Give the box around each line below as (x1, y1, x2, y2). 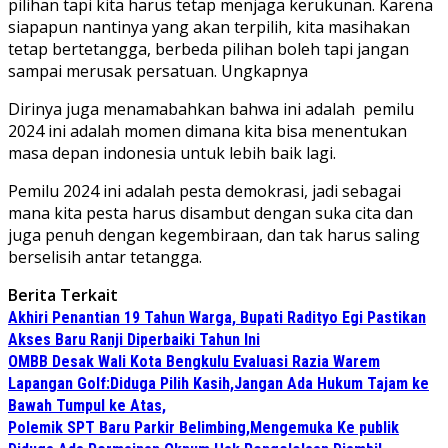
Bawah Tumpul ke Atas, (8, 395, 166, 415)
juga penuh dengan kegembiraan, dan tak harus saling (8, 223, 420, 246)
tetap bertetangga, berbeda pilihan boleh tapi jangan (8, 37, 409, 60)
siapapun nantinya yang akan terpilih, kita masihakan (8, 15, 410, 38)
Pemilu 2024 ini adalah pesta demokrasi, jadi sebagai (8, 179, 401, 202)
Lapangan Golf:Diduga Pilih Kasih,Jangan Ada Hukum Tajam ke (8, 373, 429, 393)
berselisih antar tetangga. (8, 245, 202, 268)
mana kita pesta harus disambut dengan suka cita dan (8, 201, 413, 224)
